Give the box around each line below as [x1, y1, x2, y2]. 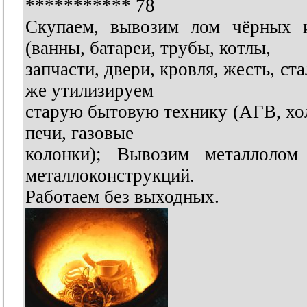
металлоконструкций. [25, 165, 195, 186]
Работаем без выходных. [25, 186, 219, 207]
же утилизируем [25, 80, 153, 101]
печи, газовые [25, 123, 134, 143]
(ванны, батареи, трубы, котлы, [25, 38, 271, 58]
